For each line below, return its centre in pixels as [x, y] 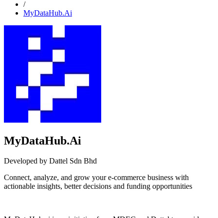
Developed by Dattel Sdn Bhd [50, 161]
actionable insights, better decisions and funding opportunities [98, 186]
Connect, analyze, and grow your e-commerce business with [96, 178]
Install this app [109, 203]
